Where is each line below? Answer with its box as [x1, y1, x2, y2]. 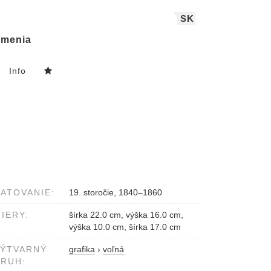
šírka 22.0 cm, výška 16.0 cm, [69, 210, 183, 220]
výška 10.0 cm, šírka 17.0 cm [69, 222, 181, 232]
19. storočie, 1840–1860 [69, 188, 162, 198]
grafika [69, 244, 95, 255]
